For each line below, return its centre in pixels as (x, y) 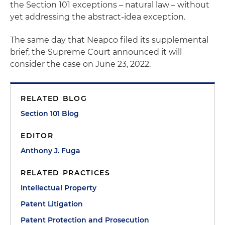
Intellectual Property (59, 188)
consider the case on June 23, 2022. (80, 64)
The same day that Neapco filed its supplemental (109, 40)
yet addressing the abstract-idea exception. (98, 17)
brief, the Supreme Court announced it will (96, 52)
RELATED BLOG (54, 98)
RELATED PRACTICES (66, 173)
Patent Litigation (52, 204)
